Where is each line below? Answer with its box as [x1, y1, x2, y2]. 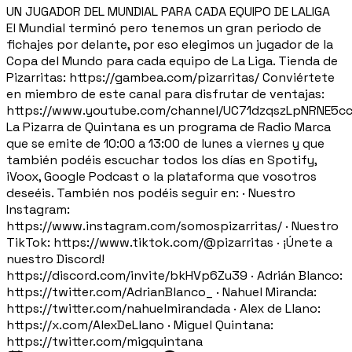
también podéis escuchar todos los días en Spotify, [6, 151, 317, 168]
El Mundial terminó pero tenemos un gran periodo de [6, 19, 321, 36]
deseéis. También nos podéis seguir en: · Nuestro [6, 184, 295, 201]
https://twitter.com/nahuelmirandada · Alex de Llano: [6, 299, 321, 317]
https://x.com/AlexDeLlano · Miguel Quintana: [6, 316, 273, 333]
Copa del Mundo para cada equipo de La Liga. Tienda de [6, 52, 338, 69]
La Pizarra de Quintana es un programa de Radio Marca [6, 118, 331, 135]
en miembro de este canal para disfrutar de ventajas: [6, 85, 324, 102]
